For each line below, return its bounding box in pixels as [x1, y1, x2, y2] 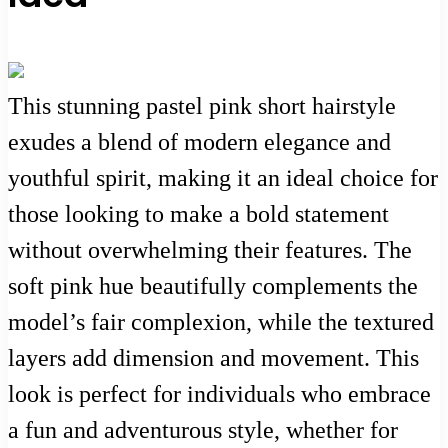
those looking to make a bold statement [8, 201, 389, 228]
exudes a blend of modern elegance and [8, 129, 391, 156]
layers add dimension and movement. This [8, 345, 419, 372]
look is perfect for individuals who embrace [8, 381, 431, 408]
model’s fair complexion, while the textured [8, 309, 434, 336]
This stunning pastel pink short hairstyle [8, 93, 396, 120]
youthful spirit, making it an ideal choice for [8, 165, 438, 192]
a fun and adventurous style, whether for [8, 417, 398, 444]
